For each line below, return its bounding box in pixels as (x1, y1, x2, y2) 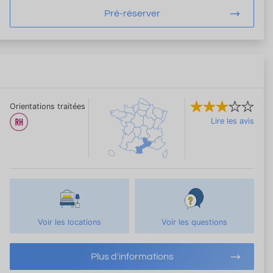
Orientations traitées (10, 101, 85, 111)
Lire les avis (211, 116, 254, 126)
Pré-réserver (104, 8, 160, 18)
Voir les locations (38, 217, 102, 227)
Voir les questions (161, 217, 227, 227)
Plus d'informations (90, 251, 174, 261)
